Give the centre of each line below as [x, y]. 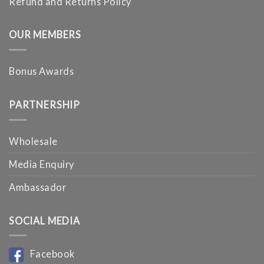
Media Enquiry [42, 164]
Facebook [50, 253]
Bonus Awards [41, 71]
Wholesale [33, 141]
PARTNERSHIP [44, 104]
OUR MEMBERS [45, 35]
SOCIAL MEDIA [44, 220]
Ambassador [37, 187]
